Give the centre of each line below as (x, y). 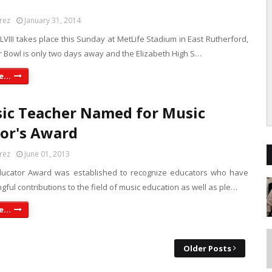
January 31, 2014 (53, 20)
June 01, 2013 (47, 154)
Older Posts (207, 248)
